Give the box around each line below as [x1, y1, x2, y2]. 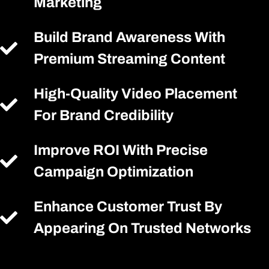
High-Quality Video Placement [34, 86, 238, 101]
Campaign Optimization [34, 164, 194, 180]
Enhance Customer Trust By [34, 199, 223, 214]
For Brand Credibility [34, 107, 174, 123]
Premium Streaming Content [34, 51, 226, 67]
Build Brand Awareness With [34, 29, 226, 45]
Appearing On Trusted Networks [34, 220, 252, 236]
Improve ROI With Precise [34, 142, 208, 158]
